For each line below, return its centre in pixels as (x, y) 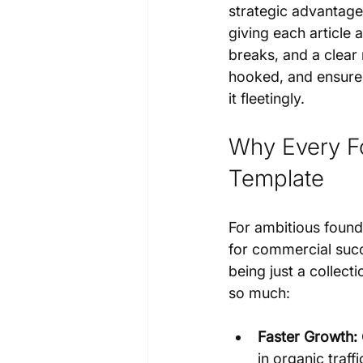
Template (276, 178)
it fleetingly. (267, 98)
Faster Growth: (307, 336)
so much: (259, 293)
